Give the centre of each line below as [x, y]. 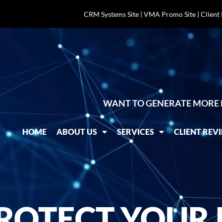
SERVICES [136, 132]
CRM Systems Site [111, 14]
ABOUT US [77, 132]
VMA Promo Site [169, 14]
